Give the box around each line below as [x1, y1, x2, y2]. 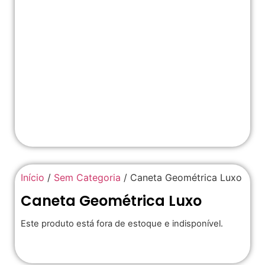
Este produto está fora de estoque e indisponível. [21, 218, 223, 229]
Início [21, 172, 44, 184]
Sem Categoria [54, 172, 121, 184]
